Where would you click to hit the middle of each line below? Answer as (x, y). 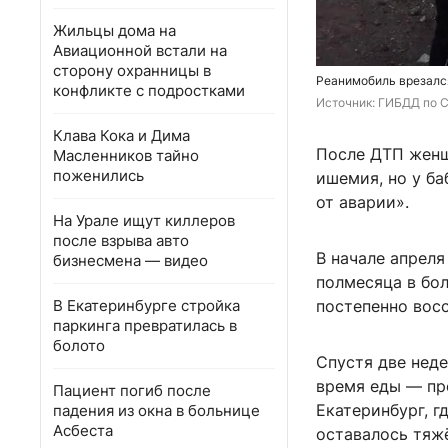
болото (79, 345)
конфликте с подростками (149, 90)
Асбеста (83, 430)
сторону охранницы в (132, 70)
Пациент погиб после (132, 390)
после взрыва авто (121, 240)
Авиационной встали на (140, 50)
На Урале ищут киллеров (144, 220)
